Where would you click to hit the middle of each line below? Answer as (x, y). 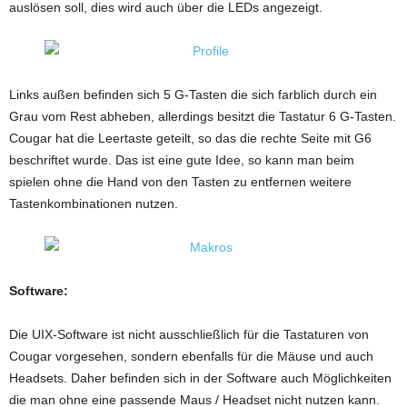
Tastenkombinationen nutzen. (94, 203)
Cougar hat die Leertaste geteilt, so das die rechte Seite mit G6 (190, 138)
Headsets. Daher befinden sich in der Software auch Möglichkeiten (200, 378)
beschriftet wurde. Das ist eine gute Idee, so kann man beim (182, 160)
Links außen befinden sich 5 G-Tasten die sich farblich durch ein (193, 94)
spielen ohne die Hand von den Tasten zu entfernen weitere (180, 182)
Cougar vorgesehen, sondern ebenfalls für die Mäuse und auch (191, 356)
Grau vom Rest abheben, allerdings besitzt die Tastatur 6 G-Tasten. (203, 116)
